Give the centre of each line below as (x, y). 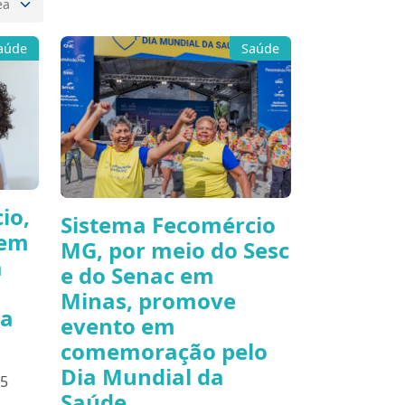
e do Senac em (137, 275)
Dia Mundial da (142, 376)
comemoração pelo (164, 351)
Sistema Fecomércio (168, 224)
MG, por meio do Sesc (175, 250)
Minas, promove (148, 300)
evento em (118, 325)
